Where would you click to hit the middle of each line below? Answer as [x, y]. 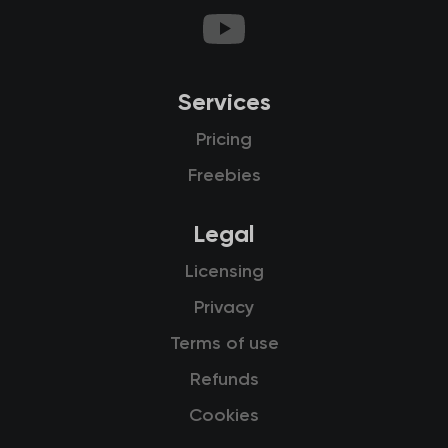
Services [224, 103]
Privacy [224, 308]
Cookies [224, 416]
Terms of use [224, 344]
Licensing [224, 272]
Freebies [224, 176]
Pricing [224, 140]
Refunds [224, 380]
